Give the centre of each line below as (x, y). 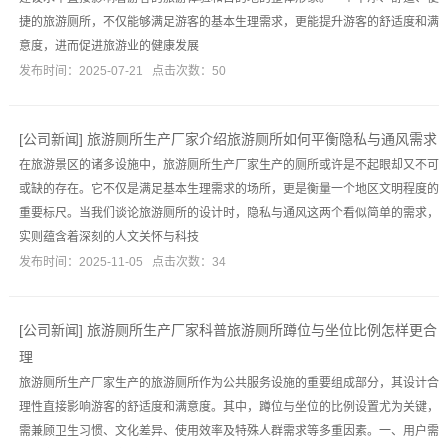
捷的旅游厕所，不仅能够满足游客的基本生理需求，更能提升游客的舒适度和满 (228, 22)
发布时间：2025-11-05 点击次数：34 (122, 262)
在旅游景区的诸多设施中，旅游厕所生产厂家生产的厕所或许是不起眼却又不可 (228, 165)
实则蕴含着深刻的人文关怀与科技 (108, 237)
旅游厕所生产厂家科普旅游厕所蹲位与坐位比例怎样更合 (261, 330)
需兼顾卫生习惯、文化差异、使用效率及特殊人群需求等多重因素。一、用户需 (228, 431)
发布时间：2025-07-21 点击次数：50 (122, 71)
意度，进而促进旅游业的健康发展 (108, 46)
